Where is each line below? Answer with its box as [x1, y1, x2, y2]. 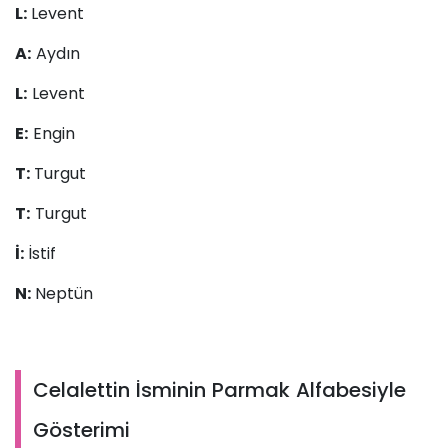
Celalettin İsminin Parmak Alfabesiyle [33, 376, 406, 405]
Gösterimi [33, 416, 130, 445]
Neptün [35, 282, 93, 306]
